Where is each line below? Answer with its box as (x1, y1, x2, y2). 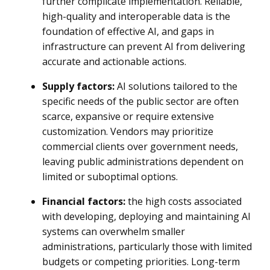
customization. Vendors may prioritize (42, 125, 213, 138)
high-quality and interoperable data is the (42, 10, 230, 23)
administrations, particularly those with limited (42, 240, 252, 253)
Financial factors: (42, 195, 125, 208)
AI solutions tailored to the (115, 80, 237, 93)
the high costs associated (125, 195, 242, 208)
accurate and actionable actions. (42, 55, 186, 68)
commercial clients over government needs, (42, 140, 238, 153)
